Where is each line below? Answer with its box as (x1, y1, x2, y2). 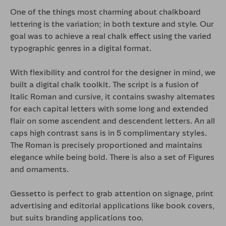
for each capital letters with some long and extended (10, 102, 208, 114)
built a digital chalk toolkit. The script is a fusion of (10, 78, 199, 90)
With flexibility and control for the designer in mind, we (10, 66, 215, 78)
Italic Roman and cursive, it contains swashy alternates (10, 90, 215, 102)
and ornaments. (10, 163, 69, 175)
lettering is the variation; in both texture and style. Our (10, 18, 214, 29)
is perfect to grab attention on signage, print (46, 187, 213, 199)
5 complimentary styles (117, 127, 205, 138)
